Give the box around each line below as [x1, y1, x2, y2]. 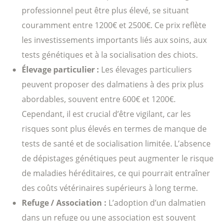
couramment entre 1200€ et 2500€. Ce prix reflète [22, 19, 206, 31]
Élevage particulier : [22, 64, 101, 75]
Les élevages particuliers [101, 64, 192, 75]
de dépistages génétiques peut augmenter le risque [22, 152, 214, 164]
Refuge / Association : [22, 197, 109, 208]
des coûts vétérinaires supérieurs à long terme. [22, 182, 198, 193]
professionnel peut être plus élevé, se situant [22, 4, 189, 16]
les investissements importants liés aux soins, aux [22, 34, 207, 45]
